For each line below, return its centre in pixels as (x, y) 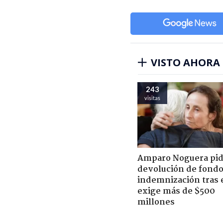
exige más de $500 (176, 191)
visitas (152, 98)
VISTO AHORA (185, 62)
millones (156, 202)
